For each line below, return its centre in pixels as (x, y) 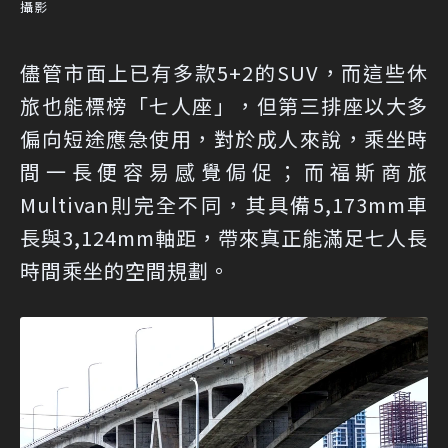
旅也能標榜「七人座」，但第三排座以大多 (224, 106)
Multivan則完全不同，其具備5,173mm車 (224, 205)
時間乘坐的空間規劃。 (125, 271)
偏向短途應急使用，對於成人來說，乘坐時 (224, 139)
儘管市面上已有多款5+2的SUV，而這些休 (224, 73)
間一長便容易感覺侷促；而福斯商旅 (224, 172)
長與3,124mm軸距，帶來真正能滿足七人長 (224, 238)
